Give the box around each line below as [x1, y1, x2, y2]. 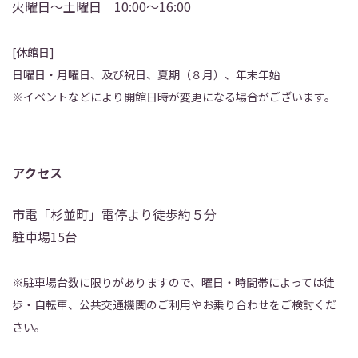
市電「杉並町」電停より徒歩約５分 [12, 205, 217, 224]
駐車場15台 [12, 227, 78, 246]
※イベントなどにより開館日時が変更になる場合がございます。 [12, 89, 336, 105]
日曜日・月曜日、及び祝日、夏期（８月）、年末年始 [12, 66, 280, 82]
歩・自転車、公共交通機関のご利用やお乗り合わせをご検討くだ [12, 296, 336, 312]
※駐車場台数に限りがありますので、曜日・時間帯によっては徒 [12, 274, 335, 290]
